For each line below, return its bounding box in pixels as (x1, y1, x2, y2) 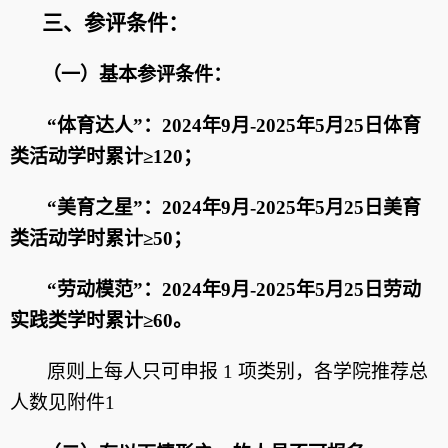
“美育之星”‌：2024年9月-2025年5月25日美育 (47, 197, 421, 218)
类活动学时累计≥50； (10, 228, 192, 249)
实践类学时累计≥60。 (10, 310, 192, 331)
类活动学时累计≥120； (10, 146, 202, 167)
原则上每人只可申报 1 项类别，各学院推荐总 (47, 361, 428, 382)
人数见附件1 (10, 392, 115, 413)
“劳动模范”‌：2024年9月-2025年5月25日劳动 (47, 279, 421, 300)
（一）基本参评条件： (42, 64, 232, 85)
